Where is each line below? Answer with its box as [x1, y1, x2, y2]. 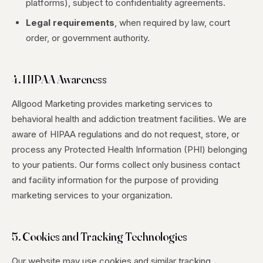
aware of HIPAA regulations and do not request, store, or [12, 129, 240, 140]
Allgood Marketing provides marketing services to [12, 98, 213, 109]
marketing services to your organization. [12, 190, 173, 201]
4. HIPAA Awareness [12, 72, 107, 86]
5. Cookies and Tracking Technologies [12, 229, 187, 244]
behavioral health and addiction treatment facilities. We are [12, 113, 247, 124]
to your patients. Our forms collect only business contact [12, 159, 240, 170]
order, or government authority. [26, 32, 150, 43]
